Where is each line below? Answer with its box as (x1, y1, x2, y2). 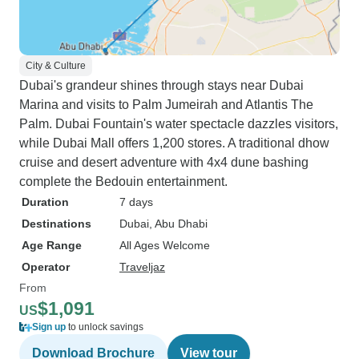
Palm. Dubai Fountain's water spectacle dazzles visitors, (19, 117, 338, 131)
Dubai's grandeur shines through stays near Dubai (19, 79, 304, 92)
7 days (119, 196, 153, 208)
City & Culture (26, 60, 86, 71)
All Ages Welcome (119, 239, 210, 252)
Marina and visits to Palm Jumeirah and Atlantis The (19, 98, 313, 111)
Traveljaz (119, 260, 165, 273)
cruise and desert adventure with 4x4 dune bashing (19, 155, 309, 169)
